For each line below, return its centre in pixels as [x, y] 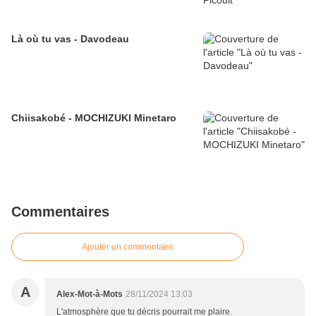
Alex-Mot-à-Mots [90, 294]
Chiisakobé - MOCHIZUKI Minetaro [94, 118]
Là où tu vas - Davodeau [70, 39]
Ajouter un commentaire [128, 247]
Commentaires [60, 212]
